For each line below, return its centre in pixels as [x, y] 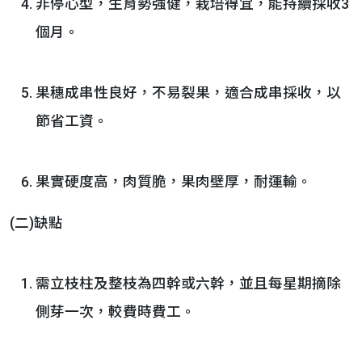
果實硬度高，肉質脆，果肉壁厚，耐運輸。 [174, 182]
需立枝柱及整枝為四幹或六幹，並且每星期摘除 [188, 284]
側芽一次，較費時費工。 [116, 312]
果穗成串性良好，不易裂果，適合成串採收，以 [188, 93]
